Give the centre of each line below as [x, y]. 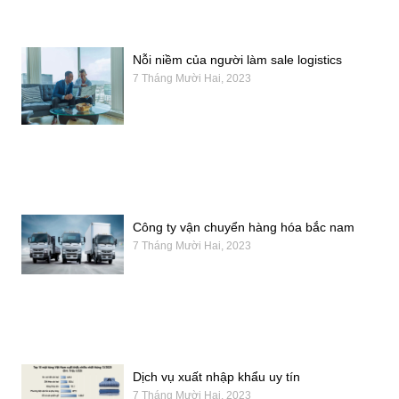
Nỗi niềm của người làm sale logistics [238, 60]
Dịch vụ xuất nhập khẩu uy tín [217, 377]
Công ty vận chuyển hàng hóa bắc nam [244, 227]
